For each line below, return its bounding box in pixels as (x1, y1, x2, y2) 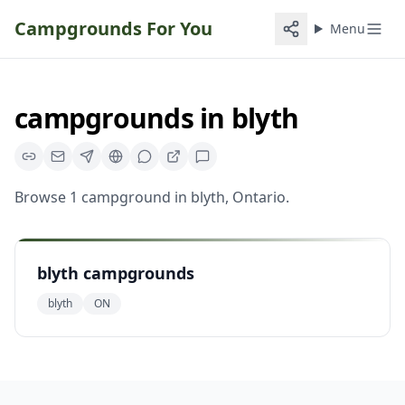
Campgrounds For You (14, 16, 212, 41)
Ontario (232, 187, 286, 207)
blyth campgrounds (37, 262, 194, 284)
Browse (14, 187, 70, 207)
